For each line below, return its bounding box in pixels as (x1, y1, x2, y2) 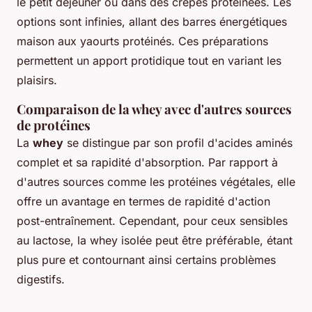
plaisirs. (17, 72, 57, 87)
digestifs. (17, 272, 65, 286)
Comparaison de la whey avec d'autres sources (17, 100, 292, 118)
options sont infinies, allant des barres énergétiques (17, 14, 287, 29)
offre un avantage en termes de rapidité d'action (17, 194, 270, 208)
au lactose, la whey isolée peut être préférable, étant (17, 233, 292, 247)
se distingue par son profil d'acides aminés (63, 135, 292, 150)
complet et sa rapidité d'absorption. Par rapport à (17, 155, 278, 169)
